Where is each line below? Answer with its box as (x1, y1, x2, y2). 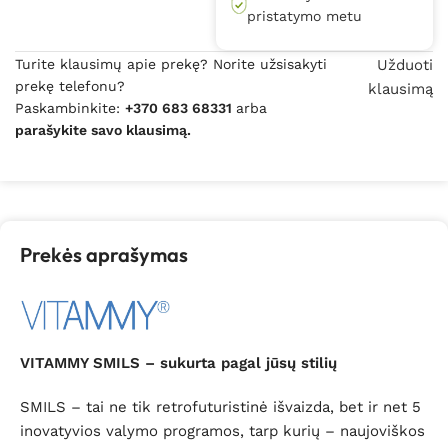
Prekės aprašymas (20, 241, 188, 267)
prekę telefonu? (15, 77, 125, 94)
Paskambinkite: (15, 99, 125, 116)
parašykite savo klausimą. (15, 121, 191, 138)
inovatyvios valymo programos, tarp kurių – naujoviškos (20, 421, 425, 440)
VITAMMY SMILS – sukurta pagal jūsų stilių (20, 353, 337, 372)
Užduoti (376, 55, 433, 74)
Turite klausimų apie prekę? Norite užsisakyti (15, 55, 327, 72)
